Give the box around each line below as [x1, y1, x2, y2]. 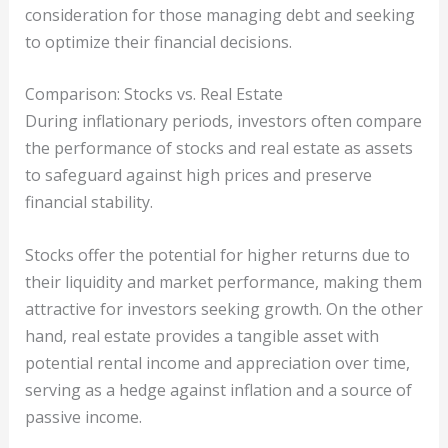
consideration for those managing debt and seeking [24, 3, 415, 26]
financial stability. [24, 191, 153, 214]
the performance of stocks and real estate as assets [24, 137, 413, 160]
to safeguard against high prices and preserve [24, 164, 372, 187]
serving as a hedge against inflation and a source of [24, 378, 412, 401]
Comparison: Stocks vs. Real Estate [24, 83, 283, 106]
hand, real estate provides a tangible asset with [24, 324, 379, 347]
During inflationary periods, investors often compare [24, 110, 422, 133]
